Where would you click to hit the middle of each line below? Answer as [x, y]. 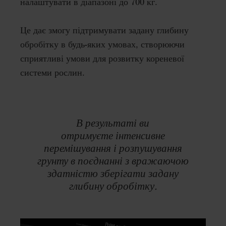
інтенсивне [140, 135]
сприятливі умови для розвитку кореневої [102, 59]
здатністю [72, 173]
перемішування [77, 148]
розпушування [150, 148]
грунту [52, 160]
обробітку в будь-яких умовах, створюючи [102, 45]
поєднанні [100, 160]
